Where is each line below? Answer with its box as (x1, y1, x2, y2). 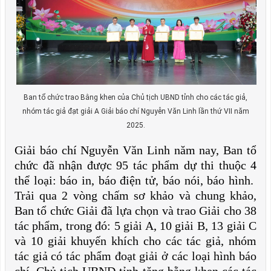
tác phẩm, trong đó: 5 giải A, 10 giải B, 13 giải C (15, 219, 256, 232)
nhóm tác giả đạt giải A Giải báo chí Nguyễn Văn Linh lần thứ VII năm (22, 107, 249, 116)
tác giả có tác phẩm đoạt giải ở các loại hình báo (15, 249, 256, 263)
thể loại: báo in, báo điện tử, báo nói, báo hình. (15, 174, 256, 187)
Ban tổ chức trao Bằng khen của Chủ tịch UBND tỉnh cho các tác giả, (24, 93, 247, 102)
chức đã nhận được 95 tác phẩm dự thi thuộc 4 (15, 158, 256, 172)
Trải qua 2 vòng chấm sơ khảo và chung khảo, (15, 189, 256, 202)
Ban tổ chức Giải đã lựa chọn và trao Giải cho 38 (15, 204, 256, 217)
